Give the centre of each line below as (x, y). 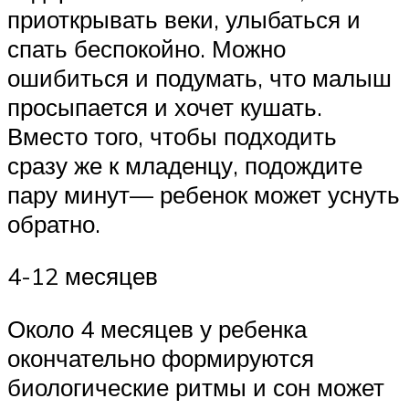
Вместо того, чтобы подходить (172, 136)
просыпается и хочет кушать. (165, 106)
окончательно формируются (161, 357)
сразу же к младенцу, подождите (185, 165)
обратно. (54, 223)
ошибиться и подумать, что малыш (199, 77)
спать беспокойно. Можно (147, 48)
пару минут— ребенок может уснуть (204, 194)
